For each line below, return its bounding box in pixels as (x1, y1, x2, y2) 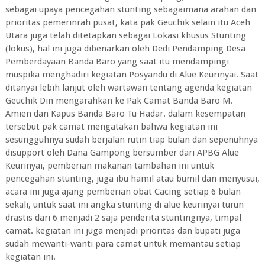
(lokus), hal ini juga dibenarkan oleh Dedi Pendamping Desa (5, 43, 245, 54)
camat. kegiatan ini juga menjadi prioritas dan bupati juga (5, 225, 240, 237)
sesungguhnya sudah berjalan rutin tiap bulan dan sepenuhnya (5, 134, 258, 146)
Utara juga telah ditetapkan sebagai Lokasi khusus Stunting (5, 30, 246, 41)
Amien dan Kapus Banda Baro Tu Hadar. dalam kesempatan (5, 108, 245, 119)
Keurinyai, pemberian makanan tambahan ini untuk (5, 160, 214, 172)
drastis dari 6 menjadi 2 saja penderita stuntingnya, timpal (5, 212, 241, 224)
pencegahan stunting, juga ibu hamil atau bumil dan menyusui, (5, 173, 260, 185)
